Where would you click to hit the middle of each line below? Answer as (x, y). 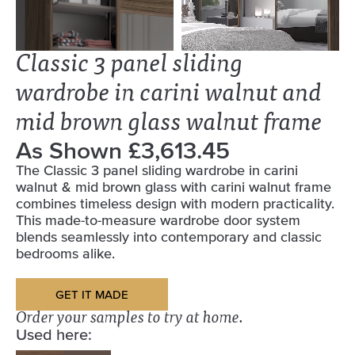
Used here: (54, 334)
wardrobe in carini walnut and (169, 95)
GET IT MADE (92, 294)
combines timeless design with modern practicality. (175, 204)
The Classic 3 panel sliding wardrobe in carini (157, 170)
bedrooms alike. (65, 254)
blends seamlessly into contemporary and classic (169, 237)
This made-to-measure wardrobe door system (158, 220)
